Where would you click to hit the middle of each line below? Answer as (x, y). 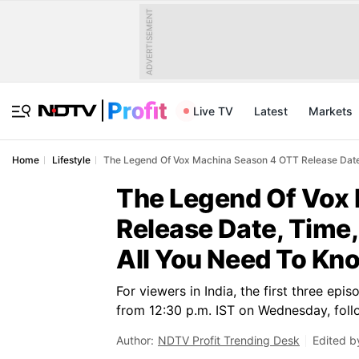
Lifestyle (71, 160)
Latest (271, 111)
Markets (331, 111)
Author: (135, 340)
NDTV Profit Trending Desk (229, 340)
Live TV (213, 111)
